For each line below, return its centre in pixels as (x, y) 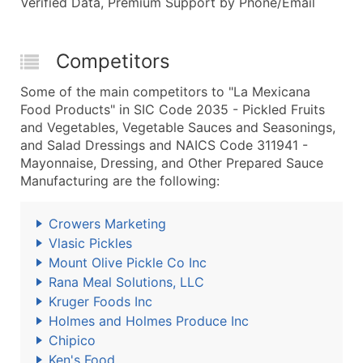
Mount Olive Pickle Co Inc (128, 263)
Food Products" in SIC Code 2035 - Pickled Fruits (173, 109)
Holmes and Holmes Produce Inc (149, 321)
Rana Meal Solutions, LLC (126, 282)
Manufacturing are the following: (120, 181)
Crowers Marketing (107, 224)
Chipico (72, 340)
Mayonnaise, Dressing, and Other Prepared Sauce (172, 163)
